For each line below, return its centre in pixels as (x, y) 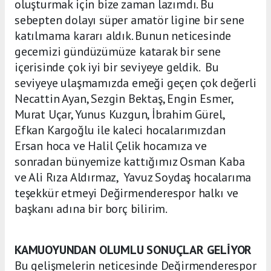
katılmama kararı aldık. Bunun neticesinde (123, 36)
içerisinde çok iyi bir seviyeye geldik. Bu (117, 67)
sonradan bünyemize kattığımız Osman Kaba (130, 162)
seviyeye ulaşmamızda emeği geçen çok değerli (135, 83)
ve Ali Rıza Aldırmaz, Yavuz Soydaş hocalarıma (133, 178)
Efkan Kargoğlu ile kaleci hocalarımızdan (120, 130)
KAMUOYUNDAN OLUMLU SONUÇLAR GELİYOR (133, 250)
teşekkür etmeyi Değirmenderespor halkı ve (127, 193)
